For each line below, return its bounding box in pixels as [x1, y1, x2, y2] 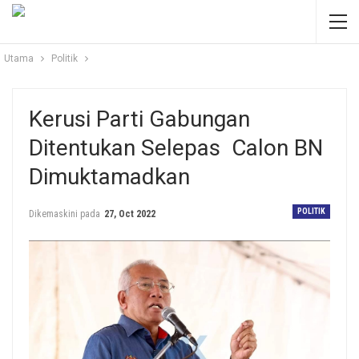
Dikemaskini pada [29, 208, 103, 220]
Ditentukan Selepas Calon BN [29, 135, 323, 161]
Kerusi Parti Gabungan [29, 106, 250, 132]
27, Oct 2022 [104, 208, 155, 220]
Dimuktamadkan [29, 163, 190, 190]
